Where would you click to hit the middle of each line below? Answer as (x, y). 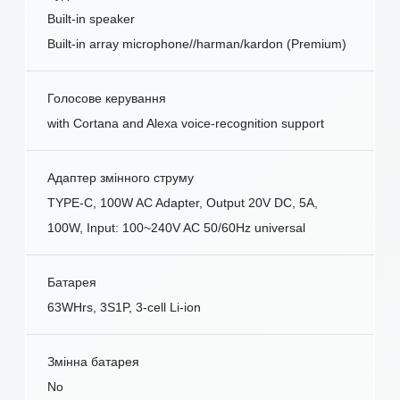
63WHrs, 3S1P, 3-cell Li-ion (124, 308)
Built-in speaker (91, 19)
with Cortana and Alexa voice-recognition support (186, 124)
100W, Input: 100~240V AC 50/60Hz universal (176, 228)
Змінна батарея (93, 362)
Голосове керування (107, 99)
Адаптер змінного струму (121, 178)
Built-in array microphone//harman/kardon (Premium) (197, 44)
